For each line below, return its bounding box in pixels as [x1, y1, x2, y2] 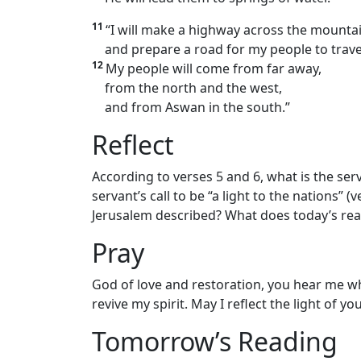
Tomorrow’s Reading [92, 324, 338, 359]
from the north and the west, [92, 79, 282, 98]
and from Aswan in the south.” [92, 98, 290, 117]
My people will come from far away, [106, 60, 322, 78]
